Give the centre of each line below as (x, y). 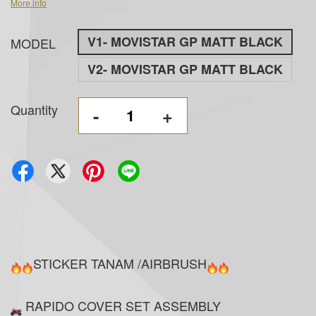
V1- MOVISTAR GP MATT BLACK (185, 41)
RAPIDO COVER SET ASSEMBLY (121, 305)
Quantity (34, 109)
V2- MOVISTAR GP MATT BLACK (185, 69)
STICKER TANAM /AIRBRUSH (120, 263)
